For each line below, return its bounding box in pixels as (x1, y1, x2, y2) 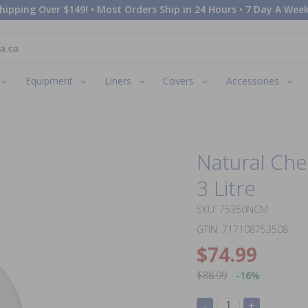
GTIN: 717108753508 (197, 222, 288, 236)
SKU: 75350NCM (197, 202, 268, 216)
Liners (104, 74, 132, 88)
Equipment (25, 74, 74, 88)
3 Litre (197, 173, 256, 202)
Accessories (225, 74, 279, 88)
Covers (163, 74, 195, 88)
